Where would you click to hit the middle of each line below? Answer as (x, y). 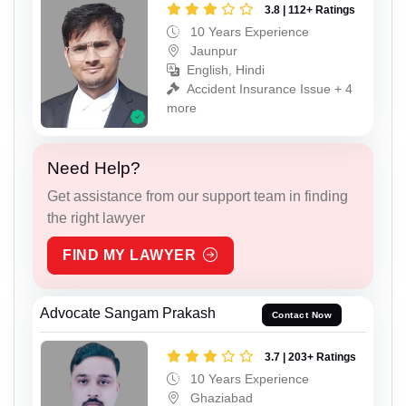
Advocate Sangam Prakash (128, 314)
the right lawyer (96, 217)
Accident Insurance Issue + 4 (270, 89)
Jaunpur (212, 51)
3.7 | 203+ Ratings (310, 358)
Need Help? (94, 168)
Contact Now (302, 314)
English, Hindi (226, 70)
